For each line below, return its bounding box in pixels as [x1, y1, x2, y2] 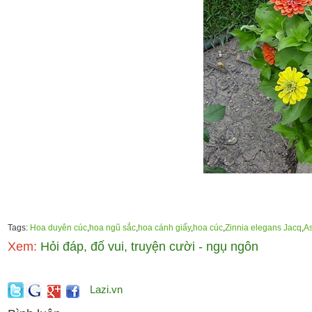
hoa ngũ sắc [88, 223, 136, 233]
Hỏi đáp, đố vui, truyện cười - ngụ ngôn [36, 240, 258, 253]
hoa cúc [192, 223, 223, 233]
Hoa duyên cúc [29, 223, 87, 233]
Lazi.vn [89, 283, 123, 295]
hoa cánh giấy [137, 223, 191, 233]
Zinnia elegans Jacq [224, 223, 302, 233]
